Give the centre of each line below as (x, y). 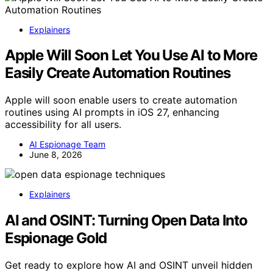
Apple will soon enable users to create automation (121, 100)
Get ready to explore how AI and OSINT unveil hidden (129, 265)
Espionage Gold (56, 238)
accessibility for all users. (63, 125)
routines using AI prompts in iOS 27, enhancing (112, 112)
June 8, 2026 (56, 155)
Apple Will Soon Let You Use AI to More (131, 55)
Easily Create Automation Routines (118, 73)
